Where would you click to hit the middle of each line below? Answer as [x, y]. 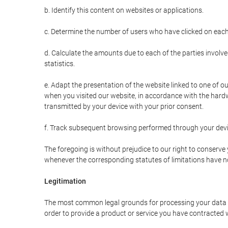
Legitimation [65, 181]
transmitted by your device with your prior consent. [124, 106]
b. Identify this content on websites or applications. [124, 10]
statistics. [60, 64]
